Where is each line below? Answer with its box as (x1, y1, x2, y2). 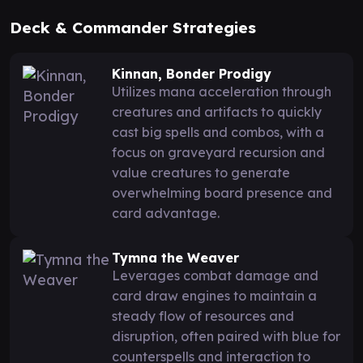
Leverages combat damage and (112, 267, 318, 284)
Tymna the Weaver (112, 249, 239, 266)
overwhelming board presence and (112, 184, 332, 201)
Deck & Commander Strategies (10, 17, 256, 37)
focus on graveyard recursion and (112, 143, 325, 160)
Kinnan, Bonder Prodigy (112, 65, 271, 82)
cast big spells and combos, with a (112, 123, 324, 140)
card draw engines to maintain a (112, 287, 317, 304)
